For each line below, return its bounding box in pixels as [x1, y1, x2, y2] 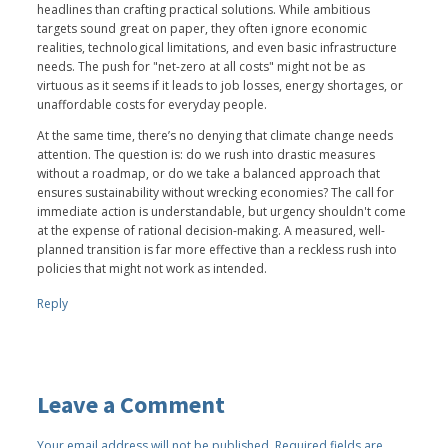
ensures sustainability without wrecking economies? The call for [37, 183, 395, 201]
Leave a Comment [37, 388, 226, 420]
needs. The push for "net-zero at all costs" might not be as [37, 57, 366, 75]
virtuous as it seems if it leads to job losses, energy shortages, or [37, 76, 404, 94]
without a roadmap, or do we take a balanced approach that [37, 164, 381, 182]
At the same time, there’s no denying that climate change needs [37, 126, 394, 144]
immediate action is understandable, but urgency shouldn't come [37, 202, 407, 220]
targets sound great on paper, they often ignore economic [37, 19, 368, 37]
